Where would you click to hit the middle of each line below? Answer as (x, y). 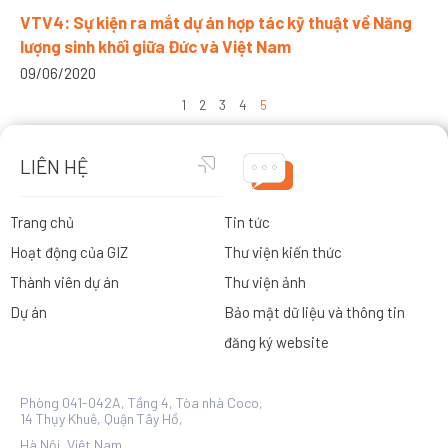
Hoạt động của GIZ (69, 252)
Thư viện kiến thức (283, 252)
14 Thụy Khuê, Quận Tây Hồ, (101, 419)
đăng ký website (276, 342)
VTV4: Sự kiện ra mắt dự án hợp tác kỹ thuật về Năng (216, 22)
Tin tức (247, 222)
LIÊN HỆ (54, 167)
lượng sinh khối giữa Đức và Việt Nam (155, 46)
